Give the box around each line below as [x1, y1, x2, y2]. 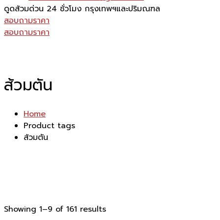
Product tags [24, 119, 75, 132]
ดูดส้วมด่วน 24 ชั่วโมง [4, 3, 82, 15]
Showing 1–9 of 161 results [4, 203, 106, 215]
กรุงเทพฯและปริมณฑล [84, 3, 160, 15]
